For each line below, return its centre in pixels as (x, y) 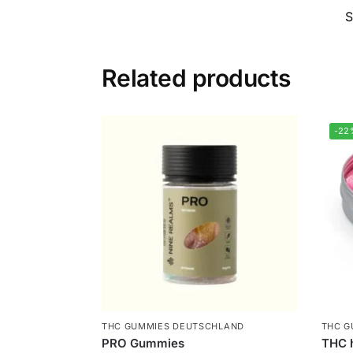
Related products (196, 78)
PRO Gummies (143, 343)
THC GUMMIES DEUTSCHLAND (173, 326)
